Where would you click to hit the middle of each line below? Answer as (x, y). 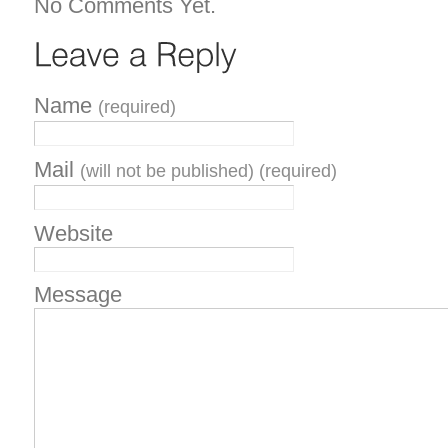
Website (73, 233)
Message (78, 295)
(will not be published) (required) (208, 170)
